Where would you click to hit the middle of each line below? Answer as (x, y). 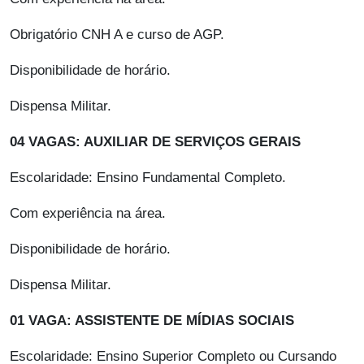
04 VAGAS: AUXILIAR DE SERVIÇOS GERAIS (155, 142)
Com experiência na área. (88, 214)
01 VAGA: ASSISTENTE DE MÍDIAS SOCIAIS (152, 321)
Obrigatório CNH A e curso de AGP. (117, 35)
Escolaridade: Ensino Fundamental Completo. (148, 178)
